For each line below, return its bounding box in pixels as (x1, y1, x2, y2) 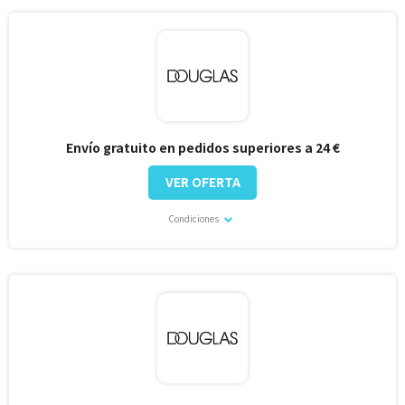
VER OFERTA (165, 173, 240, 192)
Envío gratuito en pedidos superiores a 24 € (65, 138, 340, 157)
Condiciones (168, 212, 221, 226)
